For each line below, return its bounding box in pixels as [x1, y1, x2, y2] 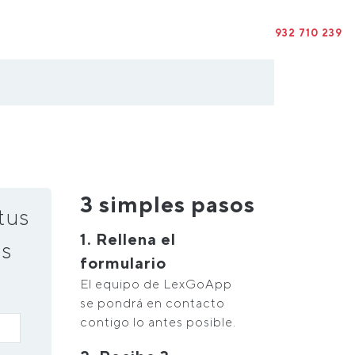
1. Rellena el [80, 230, 176, 248]
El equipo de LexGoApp [80, 277, 232, 292]
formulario [80, 254, 166, 272]
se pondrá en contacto [80, 296, 225, 311]
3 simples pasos [80, 191, 255, 217]
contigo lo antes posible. [80, 315, 236, 330]
